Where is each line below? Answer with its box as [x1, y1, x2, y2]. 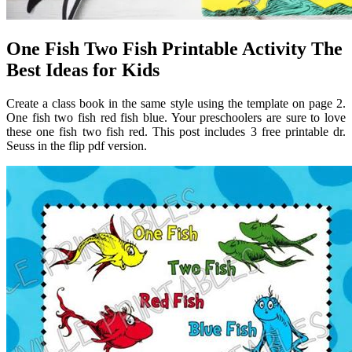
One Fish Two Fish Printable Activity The [6, 38, 343, 59]
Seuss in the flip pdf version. [6, 138, 147, 152]
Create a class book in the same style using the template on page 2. [6, 96, 346, 110]
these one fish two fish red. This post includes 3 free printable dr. [6, 124, 346, 138]
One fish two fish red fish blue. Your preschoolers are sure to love [6, 110, 346, 124]
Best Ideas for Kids [6, 59, 159, 80]
